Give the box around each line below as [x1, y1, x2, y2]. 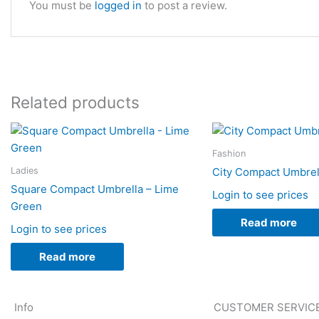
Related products [11, 92, 140, 112]
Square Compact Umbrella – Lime [11, 182, 179, 197]
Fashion [211, 147, 246, 159]
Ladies [11, 164, 38, 176]
